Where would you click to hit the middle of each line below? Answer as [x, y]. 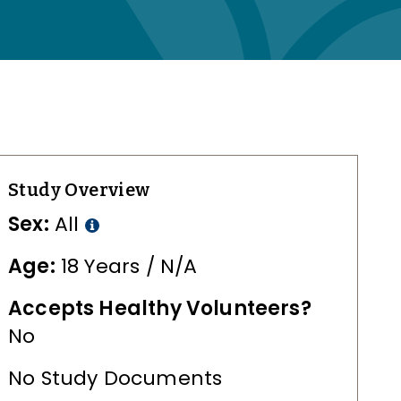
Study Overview [79, 190]
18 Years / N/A [126, 266]
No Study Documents [115, 378]
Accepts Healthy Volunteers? [160, 308]
